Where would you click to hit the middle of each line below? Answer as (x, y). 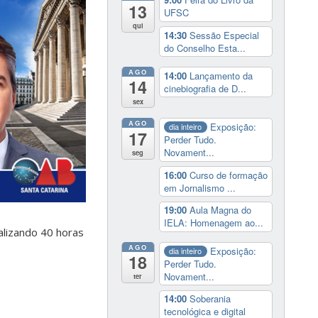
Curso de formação (228, 175)
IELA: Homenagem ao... (213, 223)
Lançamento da (221, 75)
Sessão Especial (224, 35)
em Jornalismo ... (199, 187)
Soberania (210, 299)
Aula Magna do (220, 210)
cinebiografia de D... (205, 88)
